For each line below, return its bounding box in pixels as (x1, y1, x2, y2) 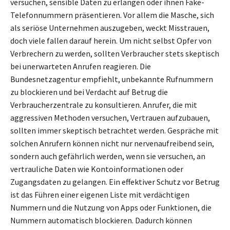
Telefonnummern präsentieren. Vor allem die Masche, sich (10, 10, 214, 21)
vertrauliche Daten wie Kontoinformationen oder (10, 164, 183, 175)
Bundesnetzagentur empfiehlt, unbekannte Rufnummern (10, 74, 213, 85)
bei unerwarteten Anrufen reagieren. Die (10, 61, 151, 72)
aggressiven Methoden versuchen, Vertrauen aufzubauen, (10, 112, 210, 123)
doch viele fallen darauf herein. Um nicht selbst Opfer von (10, 35, 212, 46)
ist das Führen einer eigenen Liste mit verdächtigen (10, 189, 189, 200)
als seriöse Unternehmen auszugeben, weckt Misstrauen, (10, 23, 209, 33)
